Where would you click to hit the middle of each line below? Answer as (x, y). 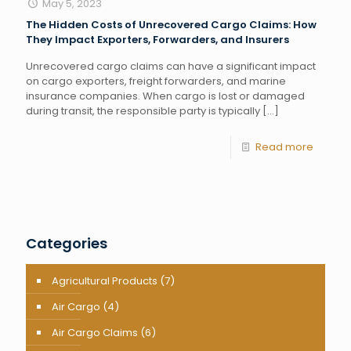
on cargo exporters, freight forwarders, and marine (156, 81)
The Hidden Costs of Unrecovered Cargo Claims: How (171, 25)
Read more (284, 147)
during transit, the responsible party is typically (143, 111)
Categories (67, 243)
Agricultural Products (105, 281)
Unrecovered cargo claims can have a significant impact (171, 66)
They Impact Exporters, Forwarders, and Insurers (157, 40)
